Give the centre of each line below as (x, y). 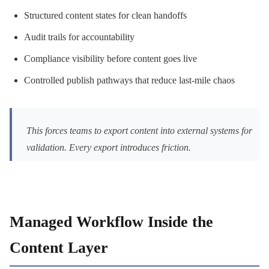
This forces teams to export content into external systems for (139, 130)
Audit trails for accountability (79, 37)
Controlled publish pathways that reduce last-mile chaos (129, 80)
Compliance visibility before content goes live (110, 58)
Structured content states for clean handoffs (105, 15)
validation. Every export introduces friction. (109, 147)
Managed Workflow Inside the (111, 222)
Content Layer (59, 247)
